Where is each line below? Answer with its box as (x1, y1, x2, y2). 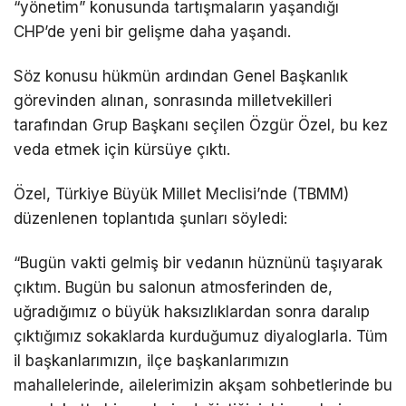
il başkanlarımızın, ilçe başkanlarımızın (14, 351, 289, 370)
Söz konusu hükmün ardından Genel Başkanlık (14, 66, 348, 85)
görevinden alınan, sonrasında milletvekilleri (14, 91, 332, 110)
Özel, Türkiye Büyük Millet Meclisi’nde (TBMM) (14, 184, 349, 203)
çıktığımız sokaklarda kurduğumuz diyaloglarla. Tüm (14, 326, 388, 345)
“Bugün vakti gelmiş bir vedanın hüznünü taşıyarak (14, 253, 382, 272)
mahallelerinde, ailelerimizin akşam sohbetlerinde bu (14, 375, 392, 394)
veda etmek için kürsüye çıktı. (14, 140, 230, 159)
